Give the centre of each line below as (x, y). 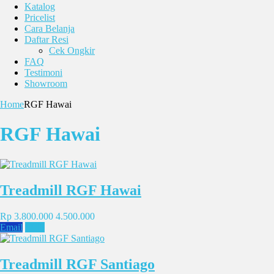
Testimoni (43, 72)
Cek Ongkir (72, 50)
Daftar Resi (46, 39)
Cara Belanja (50, 28)
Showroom (46, 83)
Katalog (40, 6)
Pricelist (40, 17)
